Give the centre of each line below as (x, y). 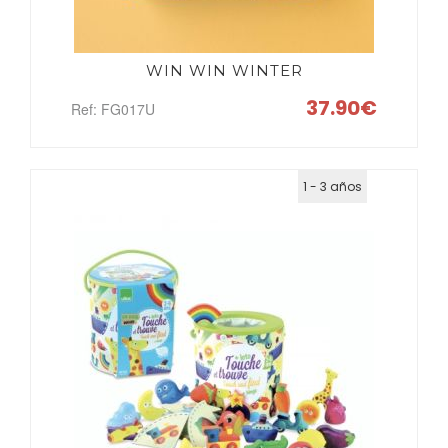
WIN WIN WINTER (224, 70)
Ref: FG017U (113, 109)
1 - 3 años (332, 186)
